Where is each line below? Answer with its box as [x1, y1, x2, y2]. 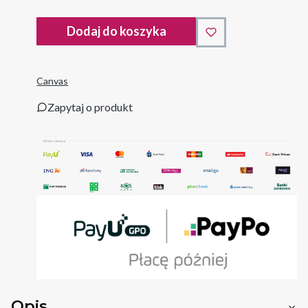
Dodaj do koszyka [66, 23, 166, 39]
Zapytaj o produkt [47, 100, 133, 114]
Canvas [36, 75, 69, 87]
